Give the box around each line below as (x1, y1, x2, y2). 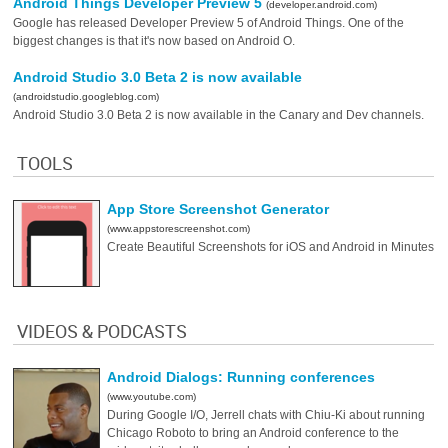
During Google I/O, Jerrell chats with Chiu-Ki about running (107, 408, 426, 422)
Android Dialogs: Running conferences (107, 369, 376, 385)
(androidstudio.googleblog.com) (13, 91, 160, 102)
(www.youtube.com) (107, 391, 197, 402)
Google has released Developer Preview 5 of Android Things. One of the (13, 16, 405, 30)
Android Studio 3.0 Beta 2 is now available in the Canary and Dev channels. (13, 108, 425, 122)
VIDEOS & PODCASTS (17, 319, 188, 344)
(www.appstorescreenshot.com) (107, 223, 251, 234)
